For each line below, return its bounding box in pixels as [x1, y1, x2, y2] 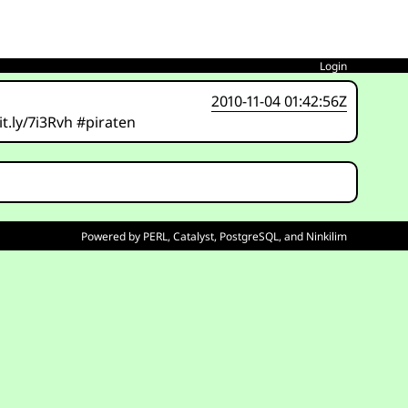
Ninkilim [305, 228, 347, 244]
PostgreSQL [219, 228, 279, 244]
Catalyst [172, 228, 214, 244]
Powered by [80, 228, 143, 244]
